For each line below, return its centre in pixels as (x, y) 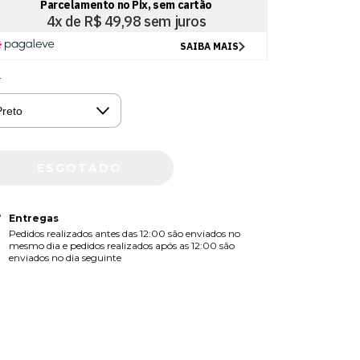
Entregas (33, 218)
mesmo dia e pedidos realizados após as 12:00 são (121, 245)
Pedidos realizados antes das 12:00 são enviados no (124, 233)
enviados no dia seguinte (65, 257)
